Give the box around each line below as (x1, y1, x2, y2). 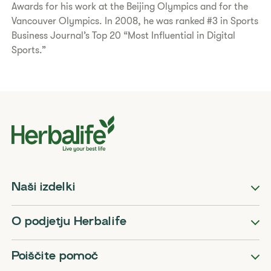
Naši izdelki (11, 182, 76, 194)
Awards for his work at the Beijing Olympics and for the (11, 1, 249, 12)
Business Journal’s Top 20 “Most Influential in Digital (11, 30, 236, 41)
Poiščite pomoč (11, 251, 99, 263)
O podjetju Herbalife (11, 217, 127, 228)
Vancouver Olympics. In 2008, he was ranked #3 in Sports (11, 16, 259, 27)
